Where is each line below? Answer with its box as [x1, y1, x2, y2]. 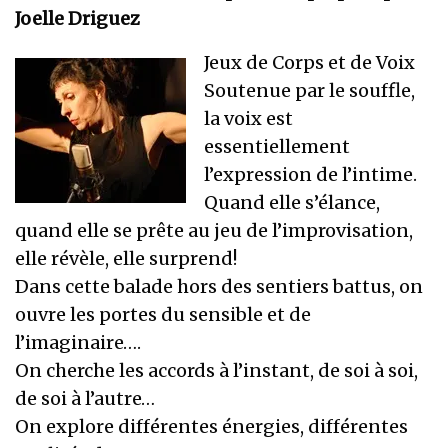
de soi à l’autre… [15, 387, 156, 411]
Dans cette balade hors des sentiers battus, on [15, 275, 424, 299]
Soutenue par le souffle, [204, 79, 416, 103]
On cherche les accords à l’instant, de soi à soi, [15, 359, 419, 383]
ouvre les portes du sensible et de [15, 303, 312, 327]
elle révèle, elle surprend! [15, 247, 238, 271]
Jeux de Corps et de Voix [204, 51, 416, 75]
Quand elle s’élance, [204, 191, 381, 215]
